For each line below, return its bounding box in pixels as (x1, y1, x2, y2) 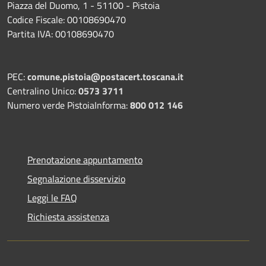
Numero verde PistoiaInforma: (7, 97, 130, 112)
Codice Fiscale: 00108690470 (7, 12, 126, 27)
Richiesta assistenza (27, 209, 109, 224)
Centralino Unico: (7, 83, 78, 98)
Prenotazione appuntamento (27, 152, 142, 167)
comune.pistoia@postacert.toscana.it (27, 69, 183, 84)
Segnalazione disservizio (27, 171, 125, 186)
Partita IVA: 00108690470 (7, 26, 114, 41)
